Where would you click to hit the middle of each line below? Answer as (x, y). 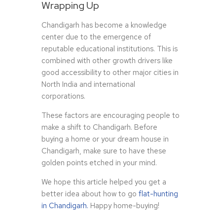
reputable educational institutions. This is (110, 49)
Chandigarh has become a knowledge (104, 25)
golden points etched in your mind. (99, 163)
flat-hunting (158, 194)
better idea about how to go (90, 194)
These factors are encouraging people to (110, 116)
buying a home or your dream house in (105, 139)
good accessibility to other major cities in (110, 73)
